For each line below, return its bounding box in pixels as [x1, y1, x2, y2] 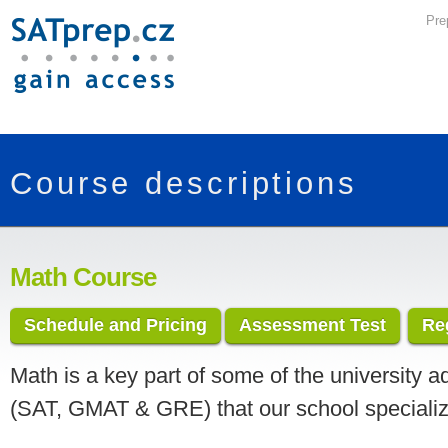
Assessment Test [239, 314, 386, 335]
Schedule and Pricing [24, 314, 207, 335]
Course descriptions [10, 166, 358, 201]
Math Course [10, 262, 156, 291]
